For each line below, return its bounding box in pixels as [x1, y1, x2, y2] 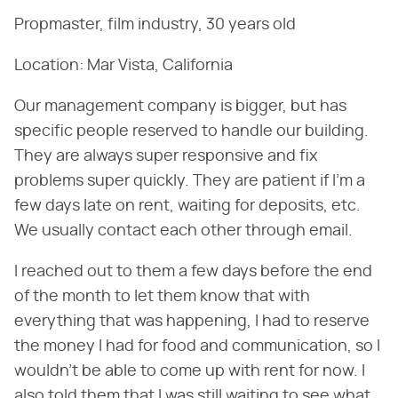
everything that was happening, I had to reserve [14, 313, 370, 330]
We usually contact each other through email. [14, 222, 353, 239]
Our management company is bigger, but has [14, 98, 346, 115]
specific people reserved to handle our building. [14, 123, 369, 139]
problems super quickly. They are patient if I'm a [14, 172, 365, 189]
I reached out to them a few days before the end [14, 263, 372, 280]
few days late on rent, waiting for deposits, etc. [14, 197, 361, 214]
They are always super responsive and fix [14, 147, 317, 164]
